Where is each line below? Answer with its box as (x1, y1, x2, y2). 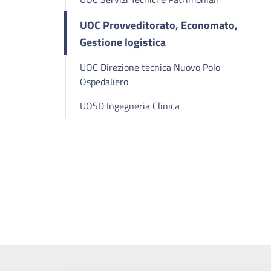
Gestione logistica (80, 33, 166, 50)
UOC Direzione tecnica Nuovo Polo (80, 60, 220, 74)
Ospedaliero (80, 74, 128, 89)
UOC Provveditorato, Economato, (80, 16, 238, 33)
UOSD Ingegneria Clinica (80, 99, 180, 113)
